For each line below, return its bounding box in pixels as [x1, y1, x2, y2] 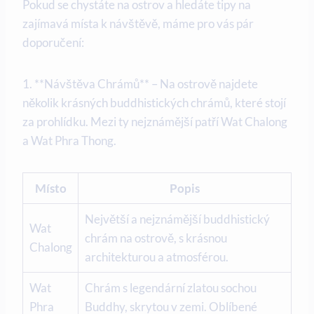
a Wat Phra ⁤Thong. [22, 133, 116, 149]
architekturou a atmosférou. [84, 250, 228, 265]
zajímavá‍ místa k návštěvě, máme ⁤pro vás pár [22, 16, 254, 32]
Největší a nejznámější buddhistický [84, 212, 270, 227]
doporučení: [22, 35, 84, 50]
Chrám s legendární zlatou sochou [84, 280, 257, 296]
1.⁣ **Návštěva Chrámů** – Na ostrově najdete [22, 76, 258, 92]
